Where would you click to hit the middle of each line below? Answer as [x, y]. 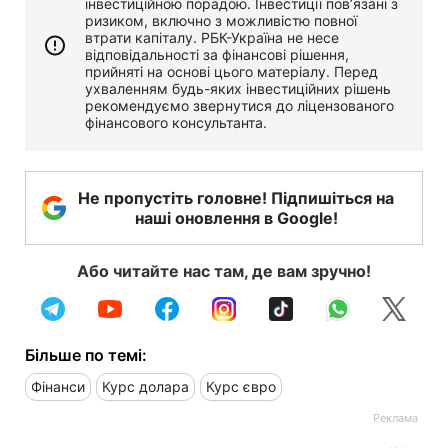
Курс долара [145, 386]
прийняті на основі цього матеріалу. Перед [231, 71]
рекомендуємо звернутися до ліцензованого [239, 105]
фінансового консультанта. [176, 122]
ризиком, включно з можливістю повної [221, 20]
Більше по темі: [86, 354]
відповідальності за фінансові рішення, [217, 54]
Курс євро [241, 386]
